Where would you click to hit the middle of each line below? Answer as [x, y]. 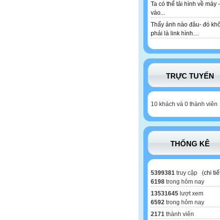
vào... [158, 13]
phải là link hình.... [175, 34]
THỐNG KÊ [190, 144]
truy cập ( [189, 173]
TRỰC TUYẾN [190, 76]
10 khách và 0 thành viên [184, 104]
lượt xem [191, 194]
